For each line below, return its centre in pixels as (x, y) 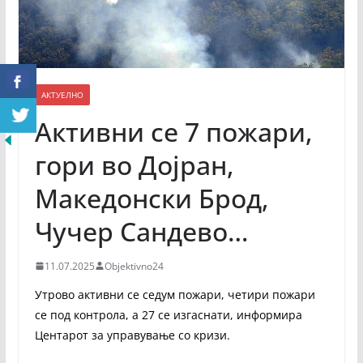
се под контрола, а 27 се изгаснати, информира (168, 314)
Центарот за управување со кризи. (132, 335)
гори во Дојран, (134, 164)
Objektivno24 (134, 266)
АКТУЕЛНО (62, 94)
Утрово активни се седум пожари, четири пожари (175, 294)
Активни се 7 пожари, (173, 131)
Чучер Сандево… (145, 231)
